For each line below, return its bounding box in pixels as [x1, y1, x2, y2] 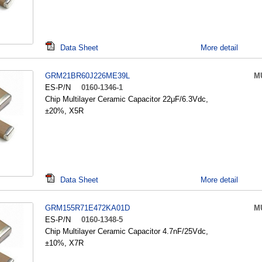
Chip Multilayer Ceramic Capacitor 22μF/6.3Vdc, [45, 95, 208, 104]
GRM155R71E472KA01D [45, 204, 130, 212]
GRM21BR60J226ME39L [45, 71, 130, 80]
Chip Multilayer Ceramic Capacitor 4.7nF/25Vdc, [45, 227, 208, 236]
